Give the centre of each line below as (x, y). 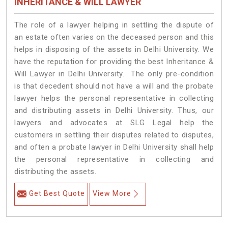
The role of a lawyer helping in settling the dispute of (114, 25)
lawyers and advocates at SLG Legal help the (114, 123)
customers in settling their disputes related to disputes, (114, 135)
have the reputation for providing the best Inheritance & (114, 62)
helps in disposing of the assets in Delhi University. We (114, 50)
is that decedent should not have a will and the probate (114, 86)
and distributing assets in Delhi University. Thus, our (114, 111)
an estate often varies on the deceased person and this (114, 37)
